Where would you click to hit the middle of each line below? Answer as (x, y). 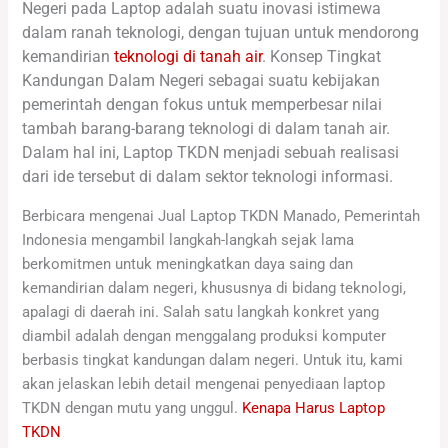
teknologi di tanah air (188, 57)
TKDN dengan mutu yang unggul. (132, 407)
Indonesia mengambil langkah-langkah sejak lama (188, 239)
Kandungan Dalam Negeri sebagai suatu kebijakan (201, 81)
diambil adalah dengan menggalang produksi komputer (204, 335)
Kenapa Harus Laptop (314, 407)
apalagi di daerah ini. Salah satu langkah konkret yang (201, 311)
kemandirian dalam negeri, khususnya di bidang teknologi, (214, 287)
